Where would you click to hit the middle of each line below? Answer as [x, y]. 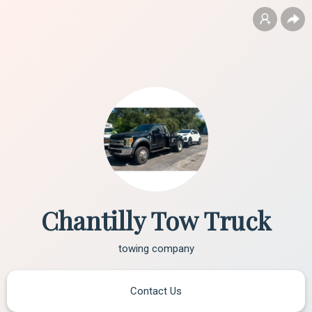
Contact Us [156, 291]
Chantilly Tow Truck [156, 220]
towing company [156, 249]
